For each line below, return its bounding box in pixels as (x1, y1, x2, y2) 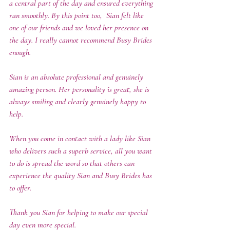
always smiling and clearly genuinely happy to (9, 96, 148, 107)
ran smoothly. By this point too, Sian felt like (9, 10, 146, 21)
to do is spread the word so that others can (9, 158, 137, 168)
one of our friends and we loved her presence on (9, 22, 150, 33)
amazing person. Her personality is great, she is (9, 84, 151, 94)
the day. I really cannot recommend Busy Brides (9, 34, 154, 45)
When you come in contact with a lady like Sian (9, 133, 152, 144)
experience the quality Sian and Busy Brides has (9, 170, 154, 181)
